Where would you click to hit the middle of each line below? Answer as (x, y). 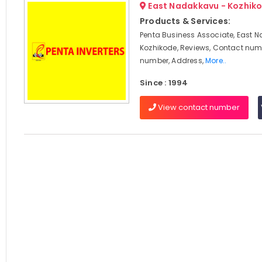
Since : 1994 (164, 83)
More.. (216, 61)
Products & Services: (185, 21)
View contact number (198, 107)
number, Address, (173, 61)
